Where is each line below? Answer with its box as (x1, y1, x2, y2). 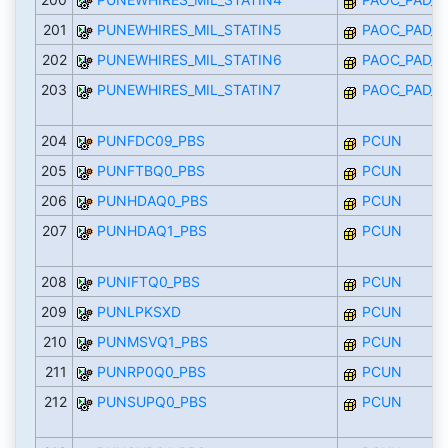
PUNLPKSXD (96, 303, 181, 321)
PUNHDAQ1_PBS (96, 222, 207, 240)
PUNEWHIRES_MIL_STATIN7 (96, 81, 281, 99)
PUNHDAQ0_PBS (96, 192, 208, 210)
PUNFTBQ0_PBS (96, 162, 205, 180)
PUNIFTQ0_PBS (96, 273, 200, 291)
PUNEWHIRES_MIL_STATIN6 (96, 51, 282, 69)
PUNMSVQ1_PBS (96, 333, 208, 351)
